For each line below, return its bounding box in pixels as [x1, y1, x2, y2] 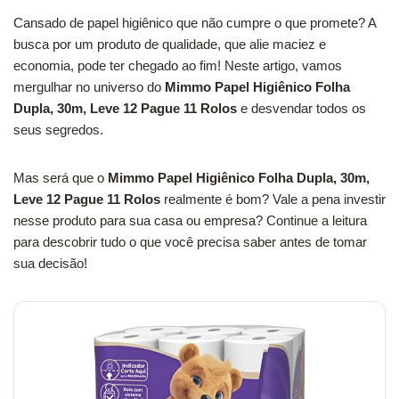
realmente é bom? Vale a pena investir [160, 191, 386, 207]
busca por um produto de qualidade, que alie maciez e [13, 37, 326, 52]
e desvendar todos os [237, 101, 366, 116]
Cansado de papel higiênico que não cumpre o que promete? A [13, 15, 376, 30]
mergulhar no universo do [13, 79, 165, 94]
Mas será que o [13, 170, 108, 185]
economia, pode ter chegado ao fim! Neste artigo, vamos [13, 58, 342, 73]
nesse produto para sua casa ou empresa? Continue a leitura [13, 213, 367, 228]
